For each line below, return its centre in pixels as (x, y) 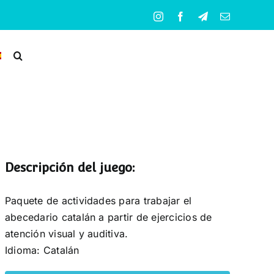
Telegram (226, 16)
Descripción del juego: (69, 168)
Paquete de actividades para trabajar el (98, 200)
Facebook (205, 16)
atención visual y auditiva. (66, 233)
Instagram (183, 16)
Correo (243, 16)
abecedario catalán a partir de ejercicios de (108, 217)
